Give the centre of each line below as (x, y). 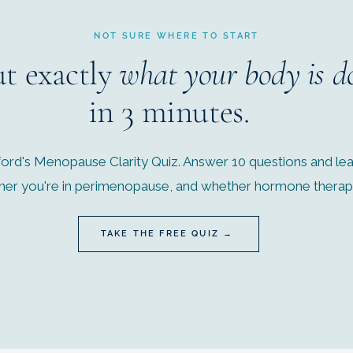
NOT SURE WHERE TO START (176, 35)
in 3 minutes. (169, 111)
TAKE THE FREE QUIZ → (167, 234)
